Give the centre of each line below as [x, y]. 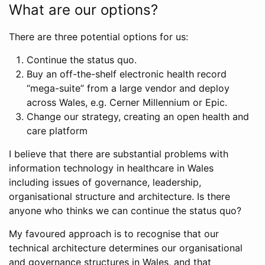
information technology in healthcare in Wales [111, 168]
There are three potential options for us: [98, 37]
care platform [57, 131]
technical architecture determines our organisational [126, 248]
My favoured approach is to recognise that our [114, 234]
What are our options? [83, 10]
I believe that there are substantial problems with [119, 154]
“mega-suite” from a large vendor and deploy [128, 88]
